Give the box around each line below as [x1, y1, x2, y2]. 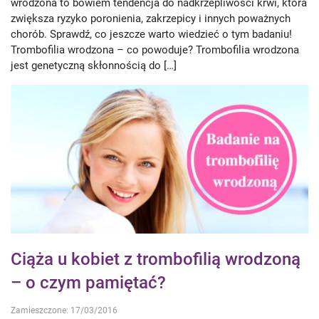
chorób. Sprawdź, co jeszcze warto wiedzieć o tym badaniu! [11, 28, 292, 41]
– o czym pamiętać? [11, 273, 166, 293]
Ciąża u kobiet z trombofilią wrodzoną [11, 249, 300, 270]
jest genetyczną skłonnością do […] [11, 59, 177, 73]
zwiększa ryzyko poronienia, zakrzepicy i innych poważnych [11, 12, 291, 26]
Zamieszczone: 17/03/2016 [11, 305, 117, 316]
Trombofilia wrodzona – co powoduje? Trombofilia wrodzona [11, 43, 299, 57]
